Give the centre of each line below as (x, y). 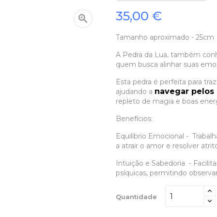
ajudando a (135, 92)
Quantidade (136, 196)
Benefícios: (134, 119)
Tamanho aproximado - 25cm (165, 37)
